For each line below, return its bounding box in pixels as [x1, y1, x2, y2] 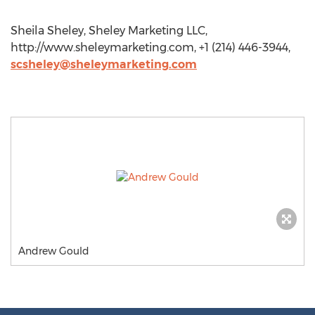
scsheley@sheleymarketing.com [11, 58, 197, 71]
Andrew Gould [18, 245, 89, 257]
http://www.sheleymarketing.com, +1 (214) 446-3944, [11, 41, 290, 54]
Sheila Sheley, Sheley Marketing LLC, [11, 24, 207, 37]
